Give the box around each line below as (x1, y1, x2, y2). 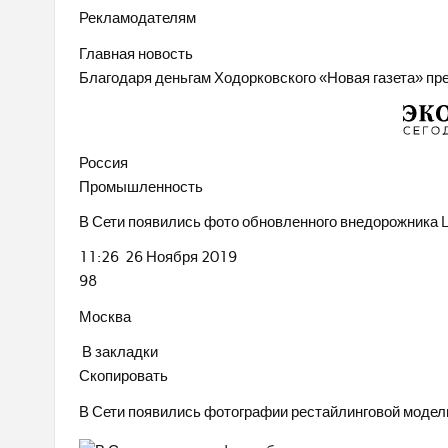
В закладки (79, 343, 159, 362)
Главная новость (79, 44, 194, 63)
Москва (79, 307, 132, 326)
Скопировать (79, 367, 169, 386)
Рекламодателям (79, 9, 197, 28)
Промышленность (79, 177, 204, 196)
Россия (79, 153, 129, 172)
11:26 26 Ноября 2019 (79, 248, 238, 267)
